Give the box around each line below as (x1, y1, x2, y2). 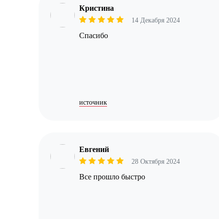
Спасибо (79, 31, 109, 40)
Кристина (79, 4, 114, 12)
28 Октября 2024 (131, 158, 180, 166)
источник (79, 99, 108, 106)
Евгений (79, 145, 109, 154)
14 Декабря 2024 (131, 17, 180, 24)
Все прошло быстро (79, 173, 146, 181)
